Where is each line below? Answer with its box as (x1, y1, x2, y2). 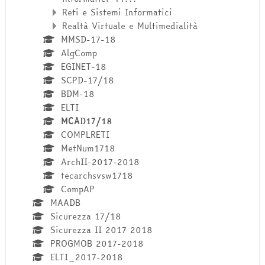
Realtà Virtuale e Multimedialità (62, 19, 198, 33)
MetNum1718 (60, 141, 115, 156)
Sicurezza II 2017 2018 (50, 223, 153, 237)
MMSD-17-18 (60, 33, 116, 47)
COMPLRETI (60, 128, 109, 142)
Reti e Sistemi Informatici (62, 5, 172, 20)
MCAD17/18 (60, 114, 112, 128)
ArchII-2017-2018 (60, 155, 140, 169)
